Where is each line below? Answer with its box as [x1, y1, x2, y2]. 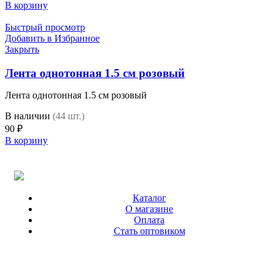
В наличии [5, 110, 50, 121]
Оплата [134, 214, 165, 225]
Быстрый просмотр [5, 22, 85, 33]
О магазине [125, 203, 173, 214]
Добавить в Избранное [5, 33, 100, 44]
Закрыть [5, 44, 39, 55]
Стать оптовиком [113, 225, 185, 236]
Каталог [132, 192, 166, 203]
